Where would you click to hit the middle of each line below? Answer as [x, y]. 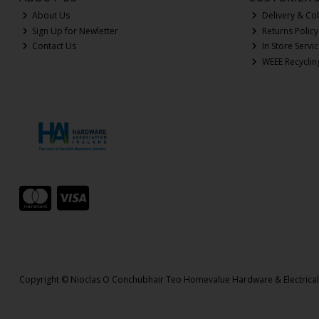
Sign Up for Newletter [74, 31]
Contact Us [53, 46]
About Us [50, 16]
